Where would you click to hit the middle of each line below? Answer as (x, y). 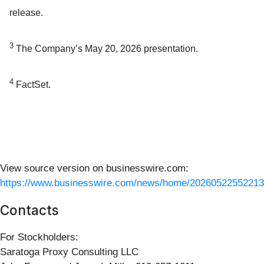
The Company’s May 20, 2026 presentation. (106, 49)
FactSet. (32, 85)
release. (26, 13)
